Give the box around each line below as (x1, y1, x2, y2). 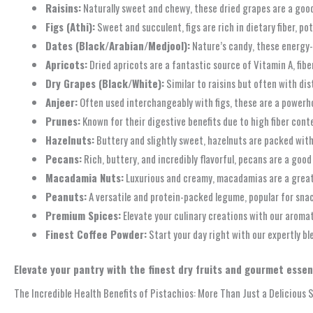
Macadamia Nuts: (45, 170, 124, 186)
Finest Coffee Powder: (45, 226, 147, 242)
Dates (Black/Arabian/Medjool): (45, 38, 190, 54)
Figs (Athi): (45, 19, 95, 35)
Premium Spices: (45, 208, 121, 224)
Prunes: (45, 113, 80, 129)
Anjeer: (45, 94, 78, 110)
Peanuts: (45, 189, 87, 205)
